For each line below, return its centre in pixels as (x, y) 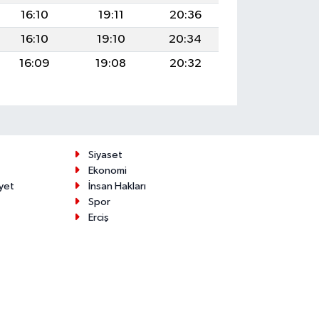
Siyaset (105, 155)
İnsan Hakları (117, 186)
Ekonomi (107, 170)
